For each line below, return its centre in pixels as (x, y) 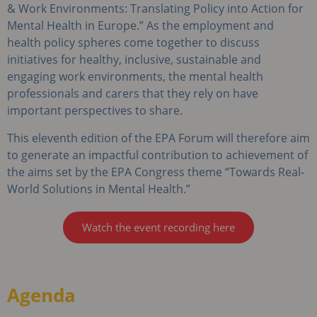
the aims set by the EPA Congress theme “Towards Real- (156, 172)
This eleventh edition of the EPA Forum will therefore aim (158, 138)
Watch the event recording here (158, 227)
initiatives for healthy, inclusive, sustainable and (134, 60)
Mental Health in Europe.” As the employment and (140, 26)
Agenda (41, 295)
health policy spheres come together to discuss (133, 43)
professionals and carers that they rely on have (133, 94)
